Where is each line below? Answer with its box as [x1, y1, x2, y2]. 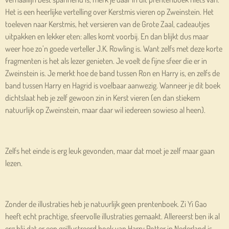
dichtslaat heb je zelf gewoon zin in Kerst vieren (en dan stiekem [5, 92, 200, 103]
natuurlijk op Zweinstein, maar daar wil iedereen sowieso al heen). [5, 104, 205, 115]
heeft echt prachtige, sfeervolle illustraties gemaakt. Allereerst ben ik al [5, 211, 220, 221]
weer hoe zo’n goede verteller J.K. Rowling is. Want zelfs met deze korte [5, 43, 222, 54]
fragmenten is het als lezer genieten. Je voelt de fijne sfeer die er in [5, 55, 207, 66]
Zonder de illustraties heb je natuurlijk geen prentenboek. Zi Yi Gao [5, 198, 207, 209]
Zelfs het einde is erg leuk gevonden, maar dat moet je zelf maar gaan [5, 145, 215, 156]
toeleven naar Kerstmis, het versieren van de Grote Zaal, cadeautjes [5, 18, 210, 29]
